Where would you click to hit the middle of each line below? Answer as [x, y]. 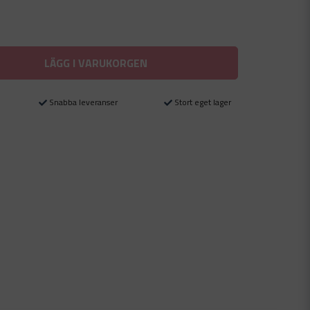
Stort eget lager [203, 102]
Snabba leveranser [83, 102]
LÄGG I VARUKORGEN [96, 63]
